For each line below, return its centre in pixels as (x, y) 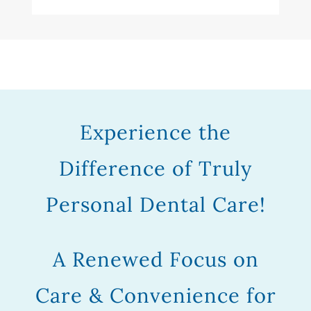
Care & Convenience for (155, 295)
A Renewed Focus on (155, 259)
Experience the (155, 132)
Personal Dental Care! (155, 204)
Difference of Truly (155, 168)
